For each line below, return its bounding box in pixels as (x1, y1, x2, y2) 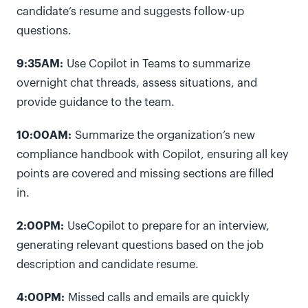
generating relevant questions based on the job (16, 240, 263, 251)
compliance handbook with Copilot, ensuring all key (16, 149, 289, 160)
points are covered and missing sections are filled (16, 168, 274, 179)
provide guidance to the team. (16, 97, 178, 108)
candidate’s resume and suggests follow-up (16, 6, 244, 17)
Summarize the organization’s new (71, 130, 255, 141)
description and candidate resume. (16, 259, 202, 270)
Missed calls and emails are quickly (65, 292, 250, 303)
